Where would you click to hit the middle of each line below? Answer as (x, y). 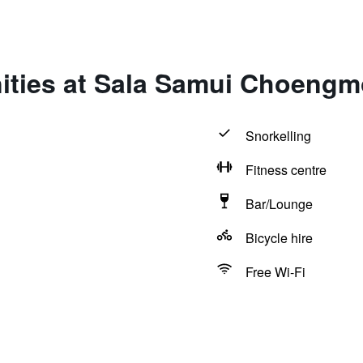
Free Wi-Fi (275, 272)
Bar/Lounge (279, 204)
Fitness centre (286, 170)
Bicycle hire (279, 238)
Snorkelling (278, 136)
